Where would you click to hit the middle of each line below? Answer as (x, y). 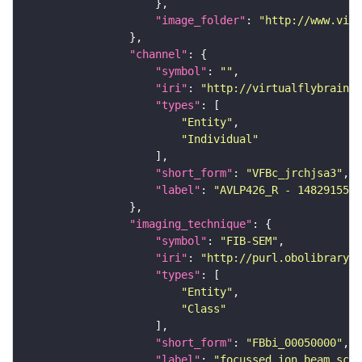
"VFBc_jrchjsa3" (294, 173)
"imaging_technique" (191, 223)
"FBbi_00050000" (294, 342)
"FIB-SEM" (249, 240)
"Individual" (220, 139)
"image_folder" (200, 20)
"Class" (204, 308)
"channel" (158, 54)
